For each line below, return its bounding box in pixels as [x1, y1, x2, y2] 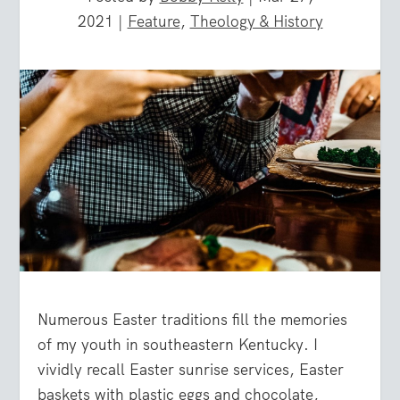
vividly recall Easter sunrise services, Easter [37, 360, 345, 380]
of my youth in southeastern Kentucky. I [37, 335, 319, 355]
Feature [127, 11, 180, 31]
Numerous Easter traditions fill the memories [37, 310, 348, 330]
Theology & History [189, 11, 323, 31]
